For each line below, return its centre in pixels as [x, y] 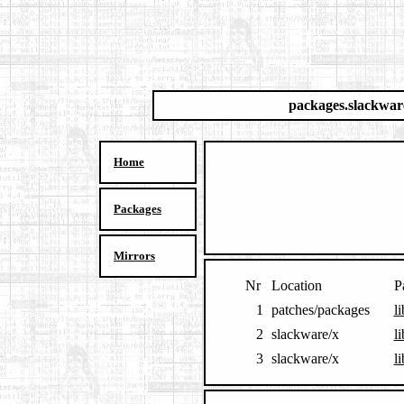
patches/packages [320, 310]
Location [296, 285]
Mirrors [134, 256]
